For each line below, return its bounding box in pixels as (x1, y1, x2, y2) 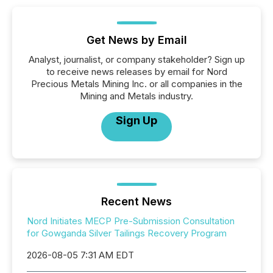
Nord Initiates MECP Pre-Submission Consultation (27, 215, 235, 227)
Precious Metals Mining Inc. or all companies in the (30, 78, 243, 90)
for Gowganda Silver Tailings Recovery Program (27, 227, 227, 239)
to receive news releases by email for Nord (46, 66, 227, 77)
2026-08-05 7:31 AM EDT (27, 249, 134, 261)
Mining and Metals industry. (80, 90, 193, 102)
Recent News (101, 195, 172, 208)
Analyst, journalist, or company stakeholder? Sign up (28, 54, 245, 65)
